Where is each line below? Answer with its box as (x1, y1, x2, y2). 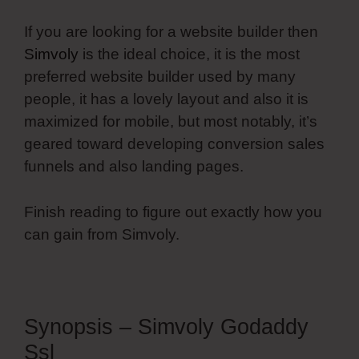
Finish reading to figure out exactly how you (24, 203, 322, 220)
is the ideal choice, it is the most (79, 46, 300, 63)
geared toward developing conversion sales (24, 135, 325, 152)
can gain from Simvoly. (24, 225, 179, 243)
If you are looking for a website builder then (24, 23, 318, 40)
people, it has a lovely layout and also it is (24, 91, 309, 107)
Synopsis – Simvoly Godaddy (24, 314, 309, 339)
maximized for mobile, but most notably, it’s (24, 113, 317, 130)
